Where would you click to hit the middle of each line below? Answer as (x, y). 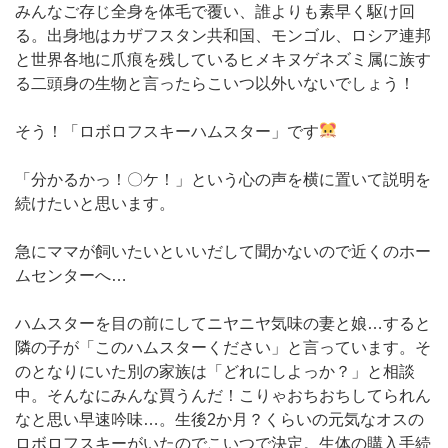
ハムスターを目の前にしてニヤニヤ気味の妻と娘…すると (223, 323)
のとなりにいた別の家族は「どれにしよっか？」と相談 (215, 371)
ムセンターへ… (71, 275)
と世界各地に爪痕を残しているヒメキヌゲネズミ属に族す (223, 59)
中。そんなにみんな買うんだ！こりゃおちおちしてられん (223, 395)
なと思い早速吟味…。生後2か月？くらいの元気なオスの (219, 419)
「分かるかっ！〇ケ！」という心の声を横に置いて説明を (223, 179)
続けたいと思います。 (95, 203)
